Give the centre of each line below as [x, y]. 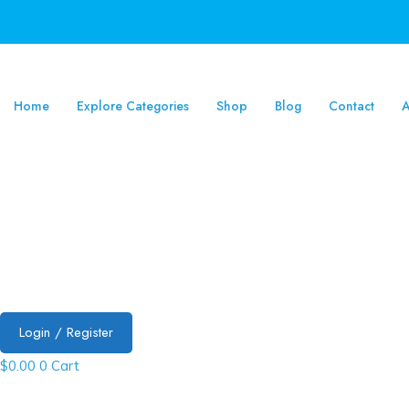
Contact [351, 106]
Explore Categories [133, 106]
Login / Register [66, 332]
